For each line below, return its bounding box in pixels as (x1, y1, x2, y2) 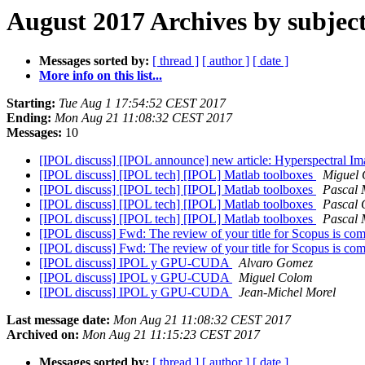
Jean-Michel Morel (239, 285, 336, 300)
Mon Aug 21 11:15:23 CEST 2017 (82, 328, 260, 342)
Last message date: (7, 313, 110, 328)
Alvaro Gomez (239, 256, 313, 270)
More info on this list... (39, 68, 162, 83)
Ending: (7, 111, 51, 125)
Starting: (7, 96, 55, 111)
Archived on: (7, 328, 79, 342)
